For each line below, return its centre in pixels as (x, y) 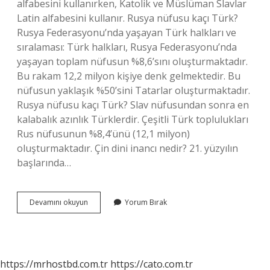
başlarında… (44, 163)
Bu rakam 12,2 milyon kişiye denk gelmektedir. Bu (129, 76)
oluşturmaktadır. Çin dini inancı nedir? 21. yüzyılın (127, 148)
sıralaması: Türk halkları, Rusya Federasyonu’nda (127, 47)
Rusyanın (102, 202)
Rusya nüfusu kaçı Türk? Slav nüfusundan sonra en (133, 105)
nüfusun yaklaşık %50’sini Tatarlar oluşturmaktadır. (133, 90)
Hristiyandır (107, 234)
